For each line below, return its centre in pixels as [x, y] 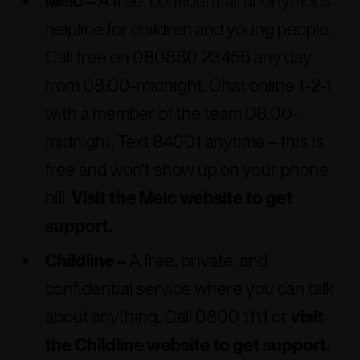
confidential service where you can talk [190, 288]
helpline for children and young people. [188, 29]
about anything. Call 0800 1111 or [168, 317]
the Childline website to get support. [188, 345]
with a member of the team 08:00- [172, 113]
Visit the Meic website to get [182, 198]
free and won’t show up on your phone [187, 170]
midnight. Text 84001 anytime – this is [185, 141]
